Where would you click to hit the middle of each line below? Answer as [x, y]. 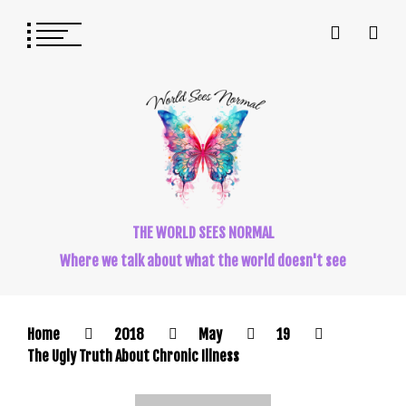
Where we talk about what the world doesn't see [203, 261]
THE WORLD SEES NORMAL [203, 232]
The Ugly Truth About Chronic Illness [133, 356]
